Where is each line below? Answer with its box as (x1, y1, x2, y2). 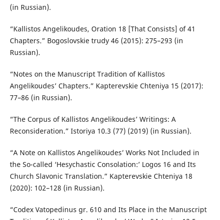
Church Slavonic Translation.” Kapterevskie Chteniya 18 (9, 171, 192, 181)
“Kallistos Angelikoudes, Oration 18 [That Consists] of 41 (9, 24, 195, 33)
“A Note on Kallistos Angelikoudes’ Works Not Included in (9, 147, 199, 157)
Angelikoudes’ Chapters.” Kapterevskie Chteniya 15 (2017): (9, 81, 203, 90)
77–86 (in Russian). (9, 92, 72, 102)
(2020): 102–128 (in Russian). (9, 183, 105, 192)
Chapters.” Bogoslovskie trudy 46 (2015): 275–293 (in (9, 35, 183, 45)
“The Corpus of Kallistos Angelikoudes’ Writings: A (9, 114, 176, 124)
